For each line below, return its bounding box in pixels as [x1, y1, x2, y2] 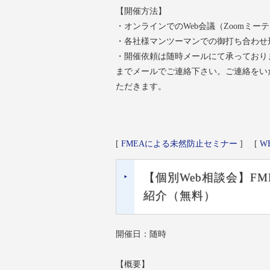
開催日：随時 [116, 229, 166, 239]
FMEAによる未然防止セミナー [121, 139, 237, 148]
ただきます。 [116, 81, 166, 91]
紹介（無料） [143, 189, 216, 202]
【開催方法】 [116, 6, 166, 16]
